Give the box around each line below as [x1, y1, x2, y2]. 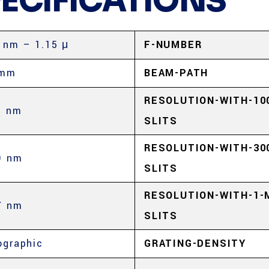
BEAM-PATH [144, 66, 209, 80]
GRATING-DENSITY [144, 237, 246, 250]
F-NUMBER [144, 38, 202, 52]
